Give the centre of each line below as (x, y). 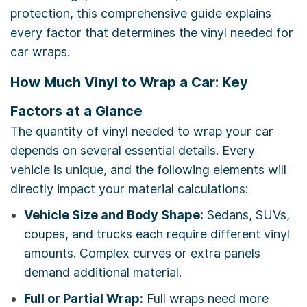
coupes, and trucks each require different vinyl (157, 234)
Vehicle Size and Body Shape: (114, 215)
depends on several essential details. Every (133, 151)
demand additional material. (103, 273)
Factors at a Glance (76, 111)
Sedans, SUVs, (247, 215)
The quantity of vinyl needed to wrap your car (142, 132)
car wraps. (40, 52)
